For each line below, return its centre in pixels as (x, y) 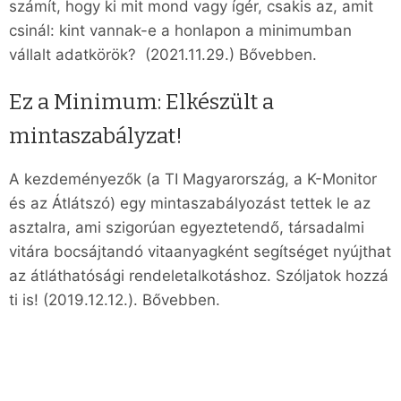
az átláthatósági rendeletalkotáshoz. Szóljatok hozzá (199, 276)
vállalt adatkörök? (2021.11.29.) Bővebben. (163, 54)
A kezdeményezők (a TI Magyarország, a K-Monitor (193, 179)
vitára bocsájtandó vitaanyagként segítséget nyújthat (200, 252)
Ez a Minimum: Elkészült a (141, 102)
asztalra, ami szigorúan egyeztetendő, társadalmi (187, 228)
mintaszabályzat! (96, 136)
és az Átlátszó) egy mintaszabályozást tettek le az (190, 204)
